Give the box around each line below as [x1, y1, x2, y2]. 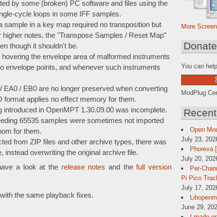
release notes [61, 163, 106, 171]
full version [136, 163, 171, 171]
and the [105, 163, 137, 171]
